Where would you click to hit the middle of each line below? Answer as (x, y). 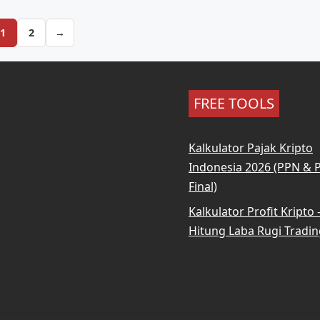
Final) (203, 186)
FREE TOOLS (234, 103)
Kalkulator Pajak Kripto (251, 148)
